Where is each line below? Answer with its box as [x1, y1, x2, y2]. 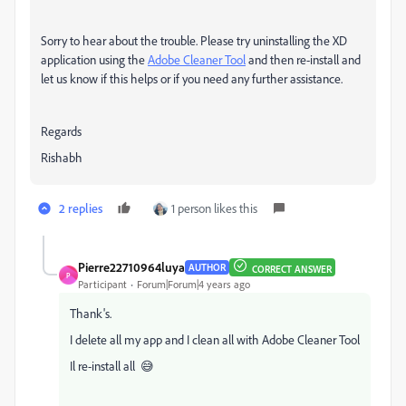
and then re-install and [246, 52, 361, 67]
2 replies [59, 200, 102, 216]
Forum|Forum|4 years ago [137, 277, 250, 291]
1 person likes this [171, 200, 257, 216]
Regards [41, 123, 82, 139]
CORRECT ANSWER [252, 262, 332, 275]
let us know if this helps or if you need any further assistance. [41, 71, 343, 86]
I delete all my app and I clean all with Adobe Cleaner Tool [70, 332, 360, 347]
